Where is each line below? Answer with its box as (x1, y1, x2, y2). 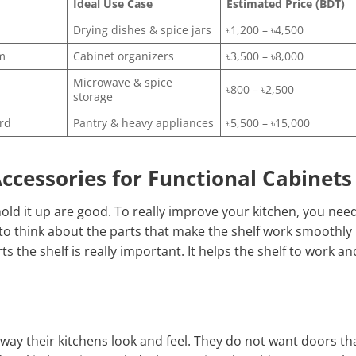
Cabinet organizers (73, 48, 175, 64)
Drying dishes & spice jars (73, 21, 212, 37)
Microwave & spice (73, 74, 173, 90)
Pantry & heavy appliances (73, 114, 215, 130)
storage (73, 88, 114, 104)
